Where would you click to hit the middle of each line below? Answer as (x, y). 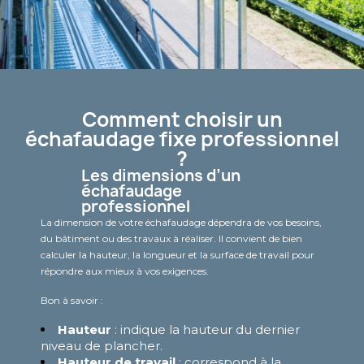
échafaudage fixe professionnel (182, 139)
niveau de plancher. (102, 345)
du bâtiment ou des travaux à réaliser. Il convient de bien (171, 238)
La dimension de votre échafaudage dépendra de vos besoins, (181, 222)
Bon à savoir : (73, 300)
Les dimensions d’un (161, 175)
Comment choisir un (182, 119)
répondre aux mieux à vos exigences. (125, 271)
